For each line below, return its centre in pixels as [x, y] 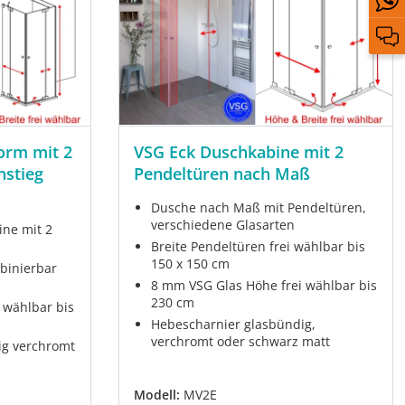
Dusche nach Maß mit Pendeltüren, [258, 208]
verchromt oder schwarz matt [240, 342]
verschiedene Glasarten [222, 225]
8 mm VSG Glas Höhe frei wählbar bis [264, 286]
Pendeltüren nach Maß [221, 174]
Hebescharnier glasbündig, [233, 325]
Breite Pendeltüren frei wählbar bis [258, 247]
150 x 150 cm [190, 264]
